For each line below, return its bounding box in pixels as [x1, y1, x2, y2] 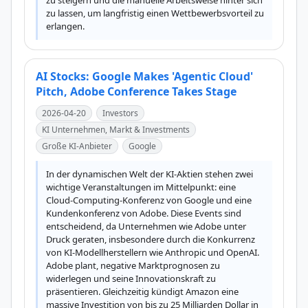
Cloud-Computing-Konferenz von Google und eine [46, 194, 252, 206]
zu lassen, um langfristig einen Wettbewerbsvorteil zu [46, 7, 264, 19]
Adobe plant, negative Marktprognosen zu [46, 259, 220, 272]
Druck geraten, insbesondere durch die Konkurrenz [46, 233, 255, 245]
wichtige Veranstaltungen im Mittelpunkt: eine [46, 181, 236, 193]
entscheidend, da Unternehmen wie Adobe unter [46, 220, 246, 232]
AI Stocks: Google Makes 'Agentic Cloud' [36, 69, 253, 84]
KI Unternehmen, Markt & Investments [42, 124, 190, 135]
